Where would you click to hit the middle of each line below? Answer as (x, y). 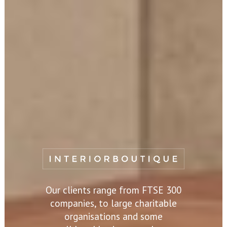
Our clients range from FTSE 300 (110, 190)
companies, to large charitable (106, 203)
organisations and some (92, 217)
